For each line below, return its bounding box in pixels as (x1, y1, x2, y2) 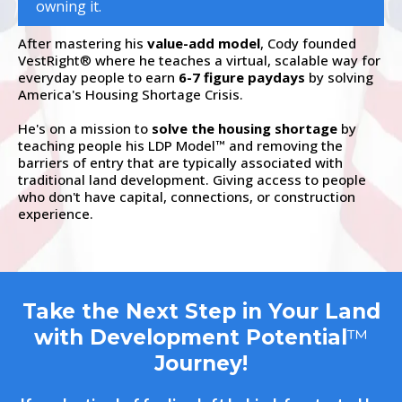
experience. (18, 204, 93, 223)
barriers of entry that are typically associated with (18, 153, 343, 171)
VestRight (18, 50, 80, 69)
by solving (305, 67, 373, 86)
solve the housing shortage (152, 118, 337, 137)
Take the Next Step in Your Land (22, 298, 380, 324)
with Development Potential (34, 324, 347, 350)
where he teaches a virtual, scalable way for (92, 50, 380, 69)
